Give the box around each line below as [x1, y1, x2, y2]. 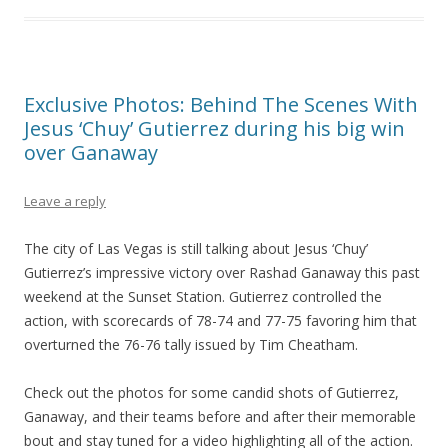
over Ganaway [24, 138, 158, 166]
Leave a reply [24, 191, 106, 210]
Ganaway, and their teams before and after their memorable [24, 406, 416, 426]
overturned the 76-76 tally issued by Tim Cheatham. [24, 334, 358, 354]
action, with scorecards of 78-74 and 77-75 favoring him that [24, 310, 417, 330]
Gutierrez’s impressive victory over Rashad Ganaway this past [24, 262, 420, 282]
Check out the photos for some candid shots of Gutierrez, [24, 382, 399, 402]
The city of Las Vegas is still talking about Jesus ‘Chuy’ [24, 238, 368, 258]
